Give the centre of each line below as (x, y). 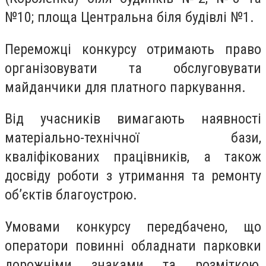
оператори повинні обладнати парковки (133, 246)
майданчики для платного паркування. (125, 87)
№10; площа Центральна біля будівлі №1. (129, 17)
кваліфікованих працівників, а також (133, 157)
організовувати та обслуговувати (133, 68)
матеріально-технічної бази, (133, 138)
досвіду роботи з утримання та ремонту (133, 176)
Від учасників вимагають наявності (133, 119)
